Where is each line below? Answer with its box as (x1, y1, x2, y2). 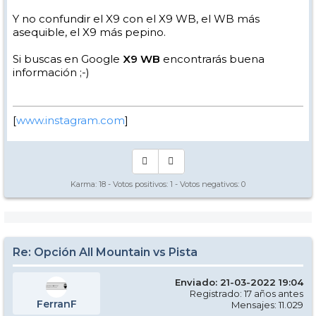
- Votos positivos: (106, 179, 170, 189)
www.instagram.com (16, 114, 125, 127)
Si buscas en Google (13, 52, 123, 66)
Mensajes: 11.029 (231, 299, 303, 310)
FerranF (36, 298, 77, 310)
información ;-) (13, 66, 90, 79)
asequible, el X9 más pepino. (13, 25, 166, 39)
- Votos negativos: (173, 179, 241, 189)
